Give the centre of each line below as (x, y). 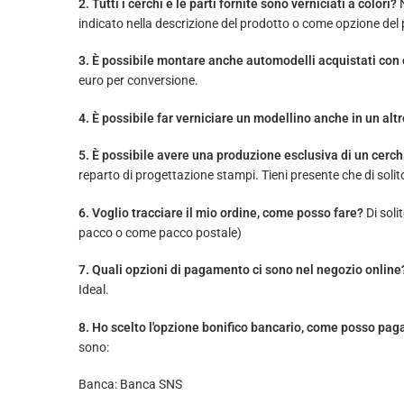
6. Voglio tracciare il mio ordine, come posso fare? (221, 212)
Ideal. (94, 290)
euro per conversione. (138, 81)
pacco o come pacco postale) (160, 232)
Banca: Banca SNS (130, 384)
